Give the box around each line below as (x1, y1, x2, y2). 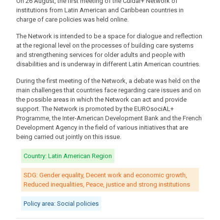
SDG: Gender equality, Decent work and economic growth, (24, 171, 187, 179)
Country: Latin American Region (24, 152, 112, 160)
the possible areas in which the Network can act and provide (16, 96, 187, 104)
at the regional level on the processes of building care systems (16, 42, 193, 50)
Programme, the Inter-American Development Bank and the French (16, 114, 202, 122)
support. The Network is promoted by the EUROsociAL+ (16, 105, 174, 113)
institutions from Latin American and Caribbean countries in (16, 6, 184, 14)
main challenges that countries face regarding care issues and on (16, 86, 201, 94)
